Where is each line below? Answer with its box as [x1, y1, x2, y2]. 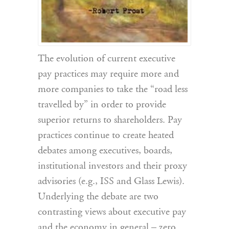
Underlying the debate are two [38, 192, 158, 202]
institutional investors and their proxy [38, 161, 187, 172]
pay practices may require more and [38, 69, 179, 80]
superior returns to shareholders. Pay [38, 115, 182, 126]
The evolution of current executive [38, 54, 175, 64]
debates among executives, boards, [38, 146, 172, 156]
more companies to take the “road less [38, 84, 188, 95]
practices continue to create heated [38, 130, 174, 141]
